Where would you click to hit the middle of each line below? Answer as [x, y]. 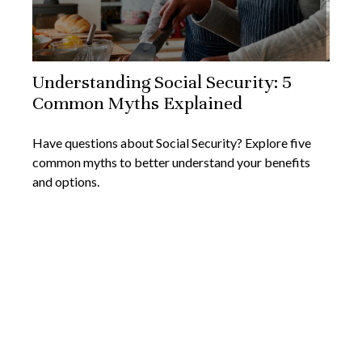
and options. [66, 182]
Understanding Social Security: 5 [162, 82]
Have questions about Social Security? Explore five [172, 143]
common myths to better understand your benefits [171, 162]
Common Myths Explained [137, 103]
